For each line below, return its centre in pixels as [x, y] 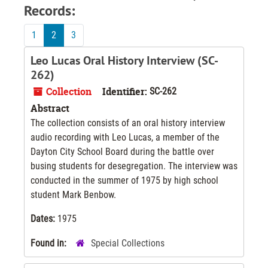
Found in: [50, 243]
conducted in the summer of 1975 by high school [124, 180]
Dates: [44, 218]
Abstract [50, 108]
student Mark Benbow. [73, 194]
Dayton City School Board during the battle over [122, 151]
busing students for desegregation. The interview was [134, 166]
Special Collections [128, 243]
